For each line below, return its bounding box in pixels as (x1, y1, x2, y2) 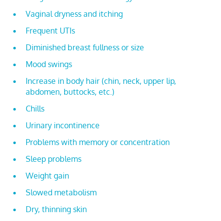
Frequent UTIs (26, 26, 75, 36)
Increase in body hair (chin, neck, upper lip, (26, 76, 176, 86)
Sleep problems (26, 154, 81, 164)
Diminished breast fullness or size (26, 42, 144, 52)
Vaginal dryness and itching (26, 9, 123, 19)
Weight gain (26, 171, 69, 181)
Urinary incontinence (26, 120, 100, 130)
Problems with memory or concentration (26, 137, 170, 147)
